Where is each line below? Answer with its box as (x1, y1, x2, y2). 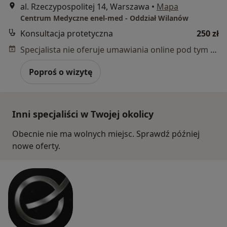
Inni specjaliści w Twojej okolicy (12, 108, 154, 120)
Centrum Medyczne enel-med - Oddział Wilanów (20, 13, 188, 23)
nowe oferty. (12, 140, 60, 152)
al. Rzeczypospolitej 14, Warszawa (20, 1, 149, 12)
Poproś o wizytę (29, 66, 92, 78)
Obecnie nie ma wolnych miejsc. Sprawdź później (12, 128, 200, 139)
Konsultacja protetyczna (20, 28, 113, 39)
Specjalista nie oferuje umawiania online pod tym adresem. (210, 44, 217, 55)
